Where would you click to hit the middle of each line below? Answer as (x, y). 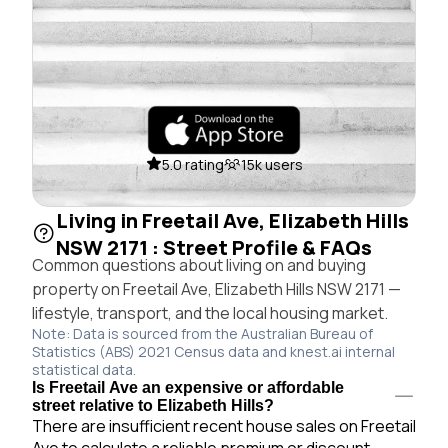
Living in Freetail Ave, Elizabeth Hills (232, 220)
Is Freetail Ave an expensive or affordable (188, 387)
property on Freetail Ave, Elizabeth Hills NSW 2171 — (216, 288)
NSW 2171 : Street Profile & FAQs (214, 247)
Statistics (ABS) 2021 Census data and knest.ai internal (213, 351)
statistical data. (84, 369)
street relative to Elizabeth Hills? (153, 405)
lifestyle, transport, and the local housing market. (210, 312)
